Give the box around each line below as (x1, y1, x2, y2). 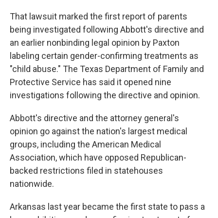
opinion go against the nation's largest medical (10, 126, 187, 136)
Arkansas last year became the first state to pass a (10, 201, 205, 212)
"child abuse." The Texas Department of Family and (10, 64, 204, 74)
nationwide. (10, 179, 54, 189)
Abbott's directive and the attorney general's (10, 113, 179, 123)
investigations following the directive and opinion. (10, 90, 200, 100)
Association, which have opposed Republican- (10, 152, 186, 163)
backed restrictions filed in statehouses (10, 165, 163, 176)
